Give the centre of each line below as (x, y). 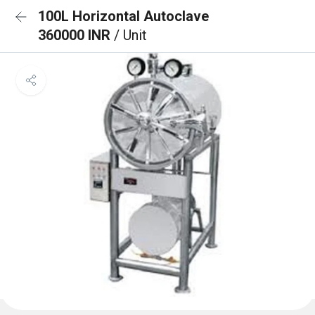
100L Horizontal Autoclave (123, 16)
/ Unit (130, 35)
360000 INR (76, 35)
